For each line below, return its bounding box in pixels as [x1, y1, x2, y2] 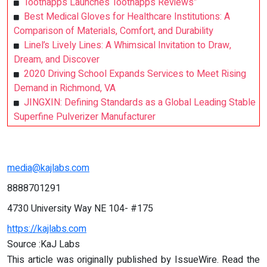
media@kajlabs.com [7, 160, 89, 175]
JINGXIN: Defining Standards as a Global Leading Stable [24, 95, 256, 110]
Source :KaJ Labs [7, 237, 80, 252]
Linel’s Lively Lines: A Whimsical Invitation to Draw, [24, 38, 231, 52]
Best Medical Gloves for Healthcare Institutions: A [24, 9, 230, 24]
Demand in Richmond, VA [14, 80, 116, 95]
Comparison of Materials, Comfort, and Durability [14, 23, 213, 38]
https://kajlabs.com [7, 221, 86, 236]
